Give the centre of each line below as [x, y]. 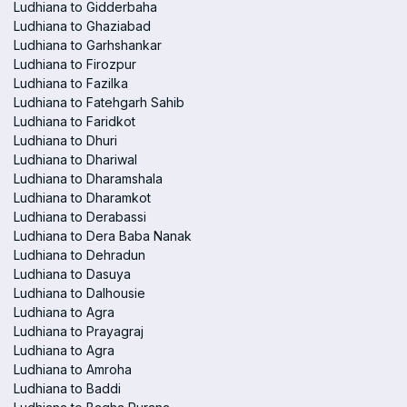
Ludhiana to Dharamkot [82, 198]
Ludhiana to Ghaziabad [82, 26]
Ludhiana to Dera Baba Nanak [103, 236]
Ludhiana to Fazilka [71, 83]
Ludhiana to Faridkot [74, 121]
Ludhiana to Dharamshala [88, 179]
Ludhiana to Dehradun [79, 255]
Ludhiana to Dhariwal [75, 159]
